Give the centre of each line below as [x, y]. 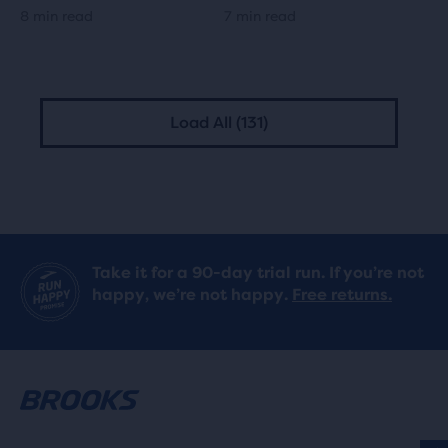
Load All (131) [219, 123]
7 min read [260, 15]
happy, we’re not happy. [192, 294]
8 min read [56, 15]
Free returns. [342, 294]
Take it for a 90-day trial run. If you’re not [258, 272]
